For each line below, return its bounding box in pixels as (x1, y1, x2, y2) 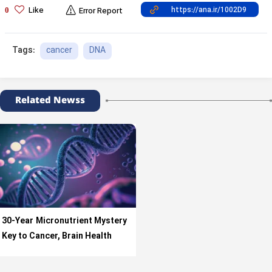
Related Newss (15, 93, 85, 107)
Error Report (79, 5, 123, 18)
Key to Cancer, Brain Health (2, 229, 112, 243)
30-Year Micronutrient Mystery (2, 214, 127, 228)
